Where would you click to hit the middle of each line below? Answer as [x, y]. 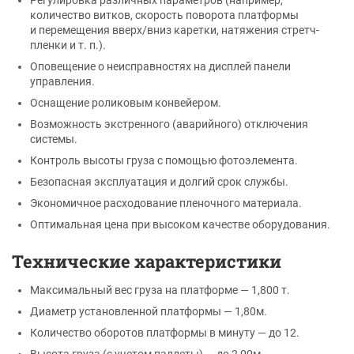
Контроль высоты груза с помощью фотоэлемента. [164, 160]
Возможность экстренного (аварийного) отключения [169, 124]
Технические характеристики [147, 261]
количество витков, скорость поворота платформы [164, 15]
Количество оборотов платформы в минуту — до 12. [165, 332]
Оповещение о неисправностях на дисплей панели [160, 66]
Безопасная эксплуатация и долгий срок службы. [159, 181]
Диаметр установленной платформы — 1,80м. [149, 311]
